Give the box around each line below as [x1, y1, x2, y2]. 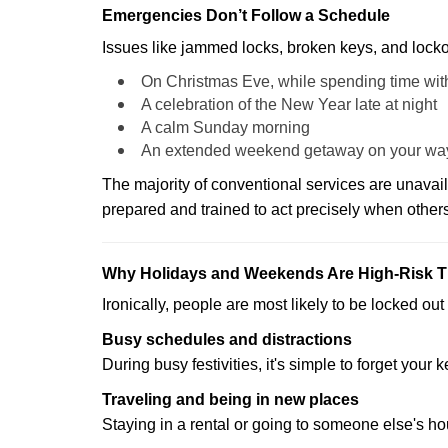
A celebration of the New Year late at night [141, 96, 437, 113]
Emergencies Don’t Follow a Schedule [102, 7, 390, 24]
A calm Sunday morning [141, 119, 310, 136]
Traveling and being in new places [102, 391, 359, 408]
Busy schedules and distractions [102, 331, 352, 348]
